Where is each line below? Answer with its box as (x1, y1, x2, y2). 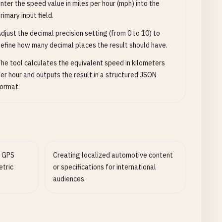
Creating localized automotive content (53, 151, 173, 160)
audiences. (53, 174, 86, 183)
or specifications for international (53, 163, 157, 171)
